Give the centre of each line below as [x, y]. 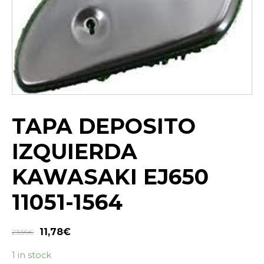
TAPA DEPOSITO [104, 126]
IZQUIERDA [75, 152]
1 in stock [32, 255]
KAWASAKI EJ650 [110, 177]
